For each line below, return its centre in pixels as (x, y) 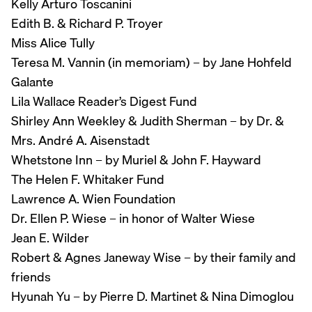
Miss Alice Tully (53, 43)
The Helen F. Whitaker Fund (88, 180)
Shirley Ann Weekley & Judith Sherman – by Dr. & (148, 121)
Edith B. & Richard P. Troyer (87, 24)
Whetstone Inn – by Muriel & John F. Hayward (136, 160)
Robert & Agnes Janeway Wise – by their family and (154, 258)
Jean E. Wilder (50, 238)
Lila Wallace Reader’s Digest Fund (104, 102)
